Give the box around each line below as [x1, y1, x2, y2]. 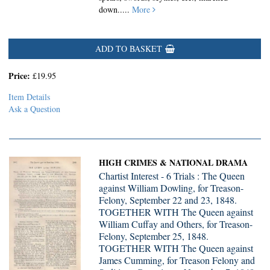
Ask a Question [8, 103, 60, 115]
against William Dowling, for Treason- [99, 181, 244, 194]
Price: [8, 69, 33, 82]
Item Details [8, 91, 50, 102]
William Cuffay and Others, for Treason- [99, 218, 253, 230]
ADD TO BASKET [95, 43, 162, 54]
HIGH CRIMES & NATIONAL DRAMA [99, 156, 248, 169]
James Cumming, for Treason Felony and [99, 254, 256, 266]
